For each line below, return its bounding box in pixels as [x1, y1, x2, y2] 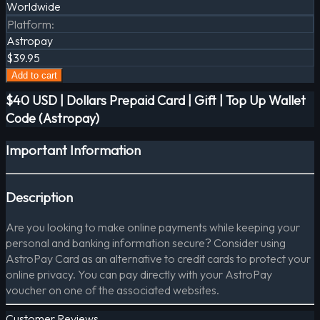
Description [6, 188, 73, 206]
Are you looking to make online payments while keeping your [6, 220, 300, 235]
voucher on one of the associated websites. [6, 283, 219, 298]
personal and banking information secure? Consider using [6, 236, 286, 251]
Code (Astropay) [6, 110, 99, 127]
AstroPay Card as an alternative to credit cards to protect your [6, 251, 311, 266]
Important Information [6, 141, 141, 159]
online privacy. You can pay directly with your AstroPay [6, 267, 272, 282]
